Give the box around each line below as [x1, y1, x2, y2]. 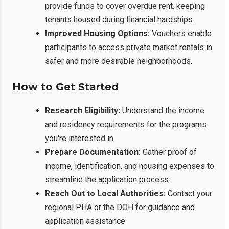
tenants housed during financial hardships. [45, 15, 194, 25]
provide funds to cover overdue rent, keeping [45, 1, 205, 11]
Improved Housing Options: [45, 29, 150, 39]
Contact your [166, 189, 212, 199]
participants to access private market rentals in [45, 42, 212, 53]
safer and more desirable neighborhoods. [45, 56, 192, 66]
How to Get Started [12, 81, 119, 94]
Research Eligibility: [45, 106, 120, 116]
